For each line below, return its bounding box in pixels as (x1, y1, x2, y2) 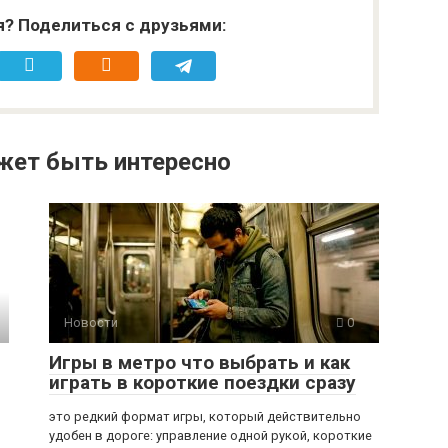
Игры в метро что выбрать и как (49, 351, 350, 375)
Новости (64, 315, 118, 331)
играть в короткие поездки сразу (49, 371, 356, 395)
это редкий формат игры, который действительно (49, 409, 361, 425)
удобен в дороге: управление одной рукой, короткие (49, 428, 372, 444)
